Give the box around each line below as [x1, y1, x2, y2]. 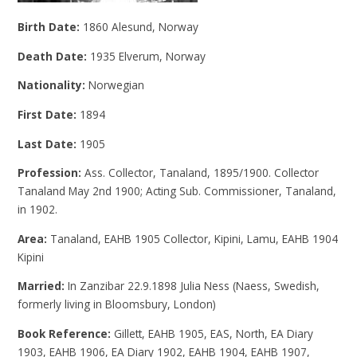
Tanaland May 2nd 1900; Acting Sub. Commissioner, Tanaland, [18, 183, 337, 199]
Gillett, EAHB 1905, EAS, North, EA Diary [114, 325, 314, 341]
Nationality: [18, 77, 89, 93]
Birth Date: [18, 19, 84, 35]
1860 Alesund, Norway [83, 19, 199, 35]
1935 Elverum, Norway [90, 48, 206, 64]
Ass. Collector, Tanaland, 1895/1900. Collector [84, 165, 320, 181]
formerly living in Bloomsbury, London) [18, 296, 217, 312]
